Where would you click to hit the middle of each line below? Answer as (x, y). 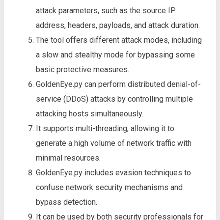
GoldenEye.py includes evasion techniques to (113, 172)
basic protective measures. (82, 69)
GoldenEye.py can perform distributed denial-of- (118, 84)
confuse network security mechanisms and (109, 187)
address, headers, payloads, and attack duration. (118, 25)
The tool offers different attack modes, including (119, 40)
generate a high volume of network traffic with (114, 143)
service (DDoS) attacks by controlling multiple (114, 99)
